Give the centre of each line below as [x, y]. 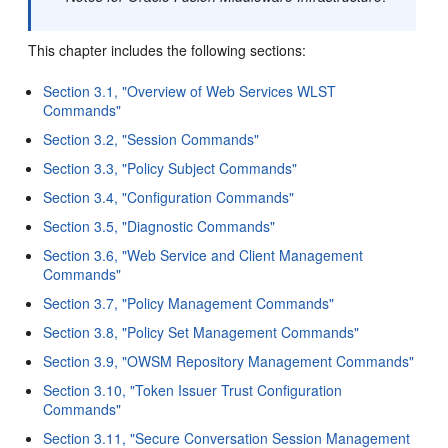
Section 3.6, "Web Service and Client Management [203, 255]
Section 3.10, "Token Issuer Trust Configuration [193, 390]
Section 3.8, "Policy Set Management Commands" [201, 332]
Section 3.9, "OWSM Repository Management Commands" [229, 361]
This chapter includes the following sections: [167, 50]
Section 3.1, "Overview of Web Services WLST [190, 91]
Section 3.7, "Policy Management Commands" [189, 303]
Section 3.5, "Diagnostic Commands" [159, 226]
